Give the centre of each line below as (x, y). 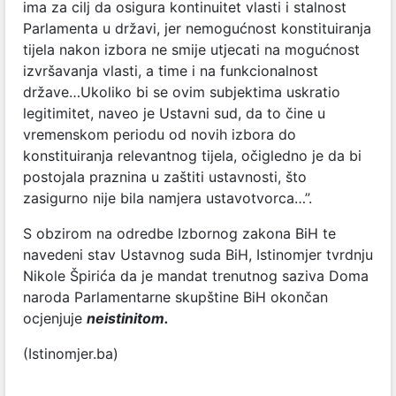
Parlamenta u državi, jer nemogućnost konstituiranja (197, 28)
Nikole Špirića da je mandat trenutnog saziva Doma (196, 275)
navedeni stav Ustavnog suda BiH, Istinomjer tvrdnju (198, 254)
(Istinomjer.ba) (71, 353)
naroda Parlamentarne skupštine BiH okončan (175, 297)
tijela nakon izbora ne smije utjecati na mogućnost (191, 49)
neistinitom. (128, 318)
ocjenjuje (55, 318)
